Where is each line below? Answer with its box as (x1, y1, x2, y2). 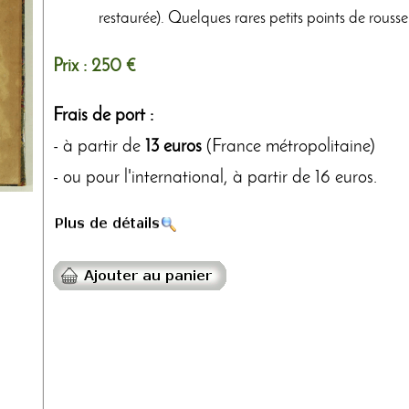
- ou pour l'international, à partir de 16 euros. (53, 168, 377, 187)
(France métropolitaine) (202, 137, 375, 156)
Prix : (53, 57, 91, 76)
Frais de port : (53, 106, 153, 125)
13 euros (145, 137, 202, 156)
